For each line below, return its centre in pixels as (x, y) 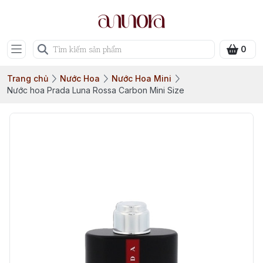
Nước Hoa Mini (141, 78)
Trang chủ (28, 78)
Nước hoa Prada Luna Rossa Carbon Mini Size (96, 90)
